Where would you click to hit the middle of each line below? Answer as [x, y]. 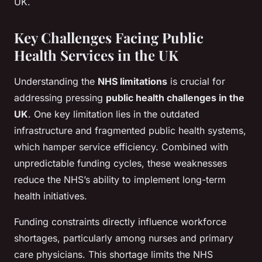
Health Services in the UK [96, 55]
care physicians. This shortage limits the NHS [113, 255]
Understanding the [56, 82]
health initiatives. [51, 196]
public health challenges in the [175, 98]
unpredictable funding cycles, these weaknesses [120, 163]
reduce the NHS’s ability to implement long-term [120, 180]
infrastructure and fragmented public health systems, [130, 131]
